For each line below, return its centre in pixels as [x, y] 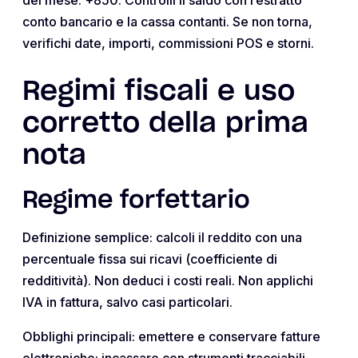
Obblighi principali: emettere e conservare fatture [171, 336]
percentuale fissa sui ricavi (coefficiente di [150, 259]
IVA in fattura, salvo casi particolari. [127, 302]
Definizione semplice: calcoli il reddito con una [162, 237]
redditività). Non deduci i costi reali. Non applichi [168, 280]
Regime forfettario [136, 200]
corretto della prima [165, 123]
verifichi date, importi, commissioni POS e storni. [168, 43]
